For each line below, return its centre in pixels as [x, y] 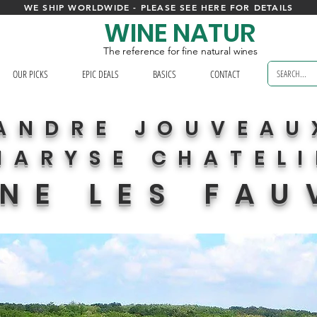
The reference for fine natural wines [180, 51]
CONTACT [225, 74]
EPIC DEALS [100, 74]
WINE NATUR [180, 33]
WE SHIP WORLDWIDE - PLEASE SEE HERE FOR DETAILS [158, 7]
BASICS [164, 74]
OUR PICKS [30, 74]
